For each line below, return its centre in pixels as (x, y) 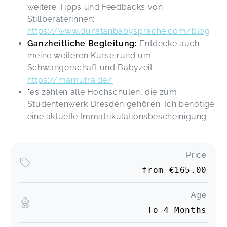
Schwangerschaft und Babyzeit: (91, 67)
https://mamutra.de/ (70, 80)
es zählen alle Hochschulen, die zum (104, 92)
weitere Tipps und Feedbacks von (95, 7)
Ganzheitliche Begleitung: (82, 43)
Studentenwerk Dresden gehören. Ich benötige (121, 104)
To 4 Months (177, 210)
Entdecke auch (168, 43)
